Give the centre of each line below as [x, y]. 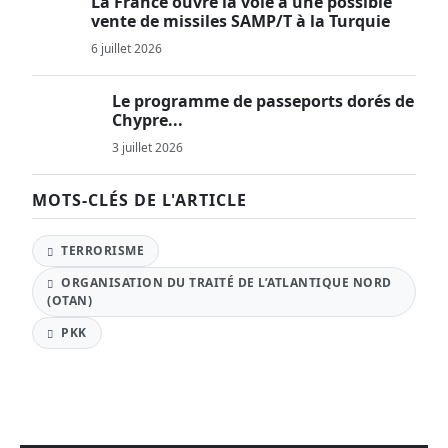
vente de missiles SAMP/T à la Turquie [241, 21]
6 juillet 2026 [127, 48]
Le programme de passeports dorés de [263, 101]
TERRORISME [100, 250]
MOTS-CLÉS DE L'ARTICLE [139, 200]
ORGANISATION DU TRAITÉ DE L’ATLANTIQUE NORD [224, 282]
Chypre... [148, 120]
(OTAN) [69, 300]
